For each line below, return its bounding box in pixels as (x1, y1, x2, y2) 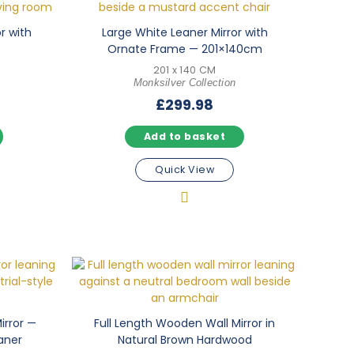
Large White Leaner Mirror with (101, 24, 268, 40)
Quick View (155, 162, 214, 176)
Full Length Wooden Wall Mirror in (94, 315, 275, 332)
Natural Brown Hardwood (117, 332, 252, 348)
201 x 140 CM (153, 62, 217, 77)
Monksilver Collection (133, 77, 236, 88)
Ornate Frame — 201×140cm (107, 40, 262, 57)
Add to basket (143, 130, 226, 144)
